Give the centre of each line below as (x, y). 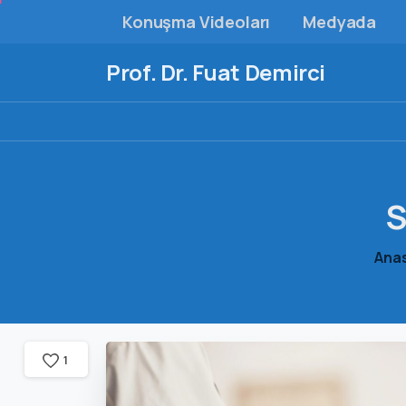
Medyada (340, 22)
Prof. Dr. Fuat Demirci (216, 72)
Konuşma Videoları (197, 22)
